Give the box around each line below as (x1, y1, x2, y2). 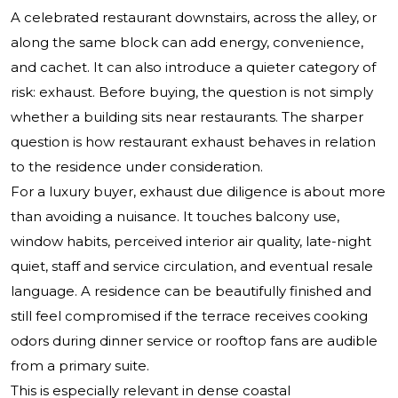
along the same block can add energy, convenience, (11, 34, 363, 52)
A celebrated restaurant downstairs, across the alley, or (11, 9, 377, 27)
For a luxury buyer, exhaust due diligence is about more (11, 183, 386, 201)
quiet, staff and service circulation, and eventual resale (11, 258, 373, 275)
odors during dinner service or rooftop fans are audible (11, 332, 378, 350)
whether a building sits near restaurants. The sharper (11, 108, 363, 126)
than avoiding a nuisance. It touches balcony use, (11, 208, 339, 226)
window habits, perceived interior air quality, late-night (11, 233, 371, 251)
